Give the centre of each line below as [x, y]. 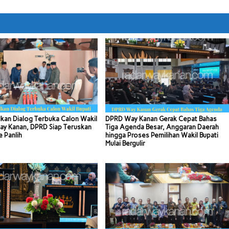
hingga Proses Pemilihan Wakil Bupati [162, 135]
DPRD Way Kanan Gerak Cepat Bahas [161, 119]
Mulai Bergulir [125, 143]
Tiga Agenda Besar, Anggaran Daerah [162, 127]
